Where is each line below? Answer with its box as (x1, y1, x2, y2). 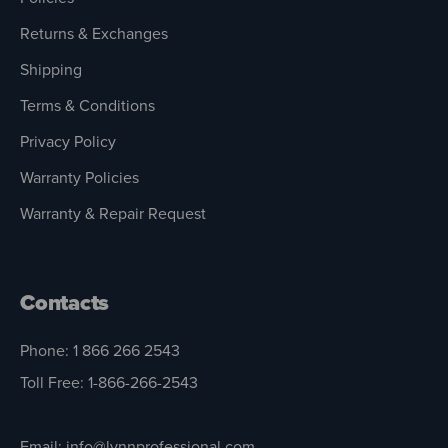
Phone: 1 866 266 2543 (20, 339, 180, 363)
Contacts (20, 286, 110, 320)
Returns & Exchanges (20, 22, 168, 46)
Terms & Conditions (20, 94, 155, 118)
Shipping (20, 58, 82, 82)
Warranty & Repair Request (20, 202, 206, 226)
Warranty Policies (20, 166, 139, 190)
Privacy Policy (20, 130, 116, 154)
